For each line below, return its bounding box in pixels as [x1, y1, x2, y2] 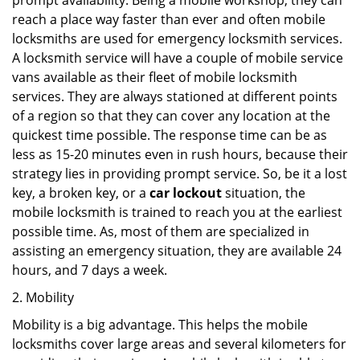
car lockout [149, 184, 222, 202]
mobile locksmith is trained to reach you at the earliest [12, 203, 342, 221]
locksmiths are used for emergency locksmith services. [12, 30, 342, 47]
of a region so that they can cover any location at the [12, 107, 330, 125]
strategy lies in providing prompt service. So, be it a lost [12, 165, 347, 182]
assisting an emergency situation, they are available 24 [12, 242, 342, 260]
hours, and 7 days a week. [12, 261, 167, 279]
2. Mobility [12, 288, 74, 306]
